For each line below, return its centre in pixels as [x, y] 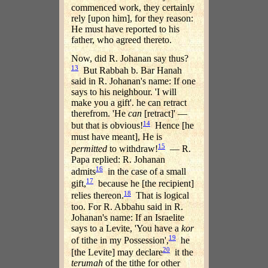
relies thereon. [98, 196]
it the [182, 252]
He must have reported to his [125, 29]
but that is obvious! [107, 126]
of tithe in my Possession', [120, 240]
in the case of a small [144, 172]
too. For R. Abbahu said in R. [127, 206]
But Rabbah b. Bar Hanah [130, 71]
